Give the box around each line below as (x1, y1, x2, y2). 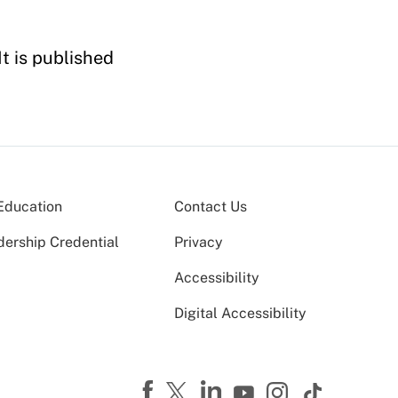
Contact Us (174, 198, 247, 215)
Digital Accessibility (174, 305, 306, 322)
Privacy (174, 234, 223, 251)
